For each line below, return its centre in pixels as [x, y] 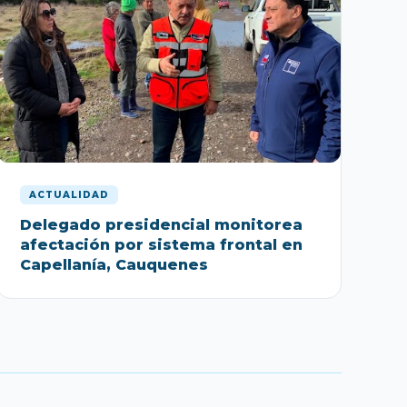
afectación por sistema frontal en [161, 244]
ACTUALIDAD [69, 194]
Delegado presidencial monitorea [161, 224]
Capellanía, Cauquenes [114, 264]
